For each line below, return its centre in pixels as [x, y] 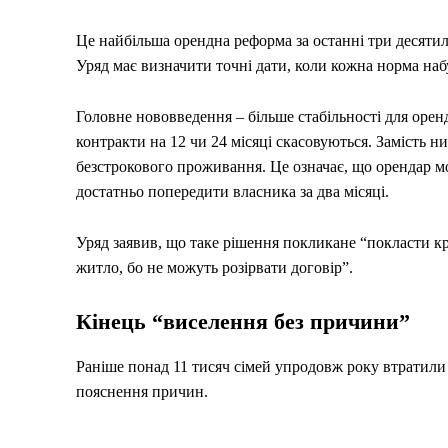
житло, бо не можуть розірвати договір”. [214, 267]
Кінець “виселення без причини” [243, 321]
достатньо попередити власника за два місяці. [232, 191]
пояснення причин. [142, 391]
